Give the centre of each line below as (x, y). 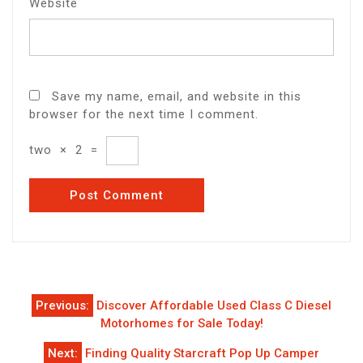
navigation (64, 330)
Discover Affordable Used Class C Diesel (214, 306)
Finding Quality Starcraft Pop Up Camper (202, 354)
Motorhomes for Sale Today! (181, 324)
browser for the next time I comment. (144, 114)
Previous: (62, 306)
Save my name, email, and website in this (177, 96)
